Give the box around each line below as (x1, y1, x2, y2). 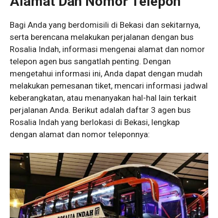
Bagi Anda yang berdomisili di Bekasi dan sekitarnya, (10, 19, 200, 30)
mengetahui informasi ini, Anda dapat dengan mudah (10, 68, 202, 78)
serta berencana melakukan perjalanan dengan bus (10, 32, 194, 42)
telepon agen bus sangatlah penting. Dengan (10, 56, 171, 66)
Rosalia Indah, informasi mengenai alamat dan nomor (10, 44, 205, 54)
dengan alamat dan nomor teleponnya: (10, 129, 150, 139)
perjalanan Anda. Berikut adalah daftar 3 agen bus (10, 105, 191, 115)
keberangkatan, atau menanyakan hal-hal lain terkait (10, 92, 197, 103)
